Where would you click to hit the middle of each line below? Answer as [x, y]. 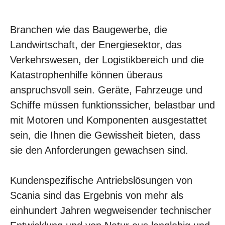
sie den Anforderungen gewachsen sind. [101, 150]
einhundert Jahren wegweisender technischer [111, 210]
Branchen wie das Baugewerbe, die [89, 30]
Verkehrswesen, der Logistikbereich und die [107, 60]
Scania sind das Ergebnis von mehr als [97, 195]
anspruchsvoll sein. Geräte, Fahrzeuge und [106, 90]
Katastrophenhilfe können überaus [86, 75]
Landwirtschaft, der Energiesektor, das [96, 45]
